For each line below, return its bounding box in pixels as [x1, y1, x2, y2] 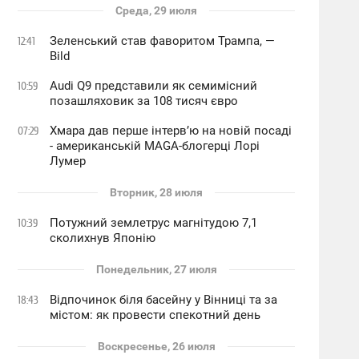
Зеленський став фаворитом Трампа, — [50, 34, 276, 48]
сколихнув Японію [50, 231, 156, 245]
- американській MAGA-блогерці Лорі [50, 139, 260, 153]
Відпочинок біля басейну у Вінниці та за [50, 292, 278, 307]
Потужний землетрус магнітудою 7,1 [50, 216, 258, 230]
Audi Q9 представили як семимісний [50, 79, 258, 93]
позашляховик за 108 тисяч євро [50, 94, 239, 108]
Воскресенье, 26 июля [97, 340, 216, 353]
